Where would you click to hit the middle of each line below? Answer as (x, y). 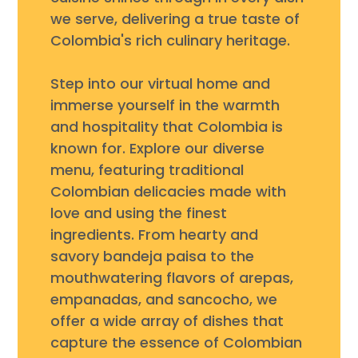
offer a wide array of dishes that (167, 320)
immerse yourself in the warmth (165, 105)
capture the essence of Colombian (176, 342)
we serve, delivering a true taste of (175, 18)
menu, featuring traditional (147, 169)
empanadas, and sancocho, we (163, 299)
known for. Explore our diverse (157, 148)
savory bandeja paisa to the (152, 256)
